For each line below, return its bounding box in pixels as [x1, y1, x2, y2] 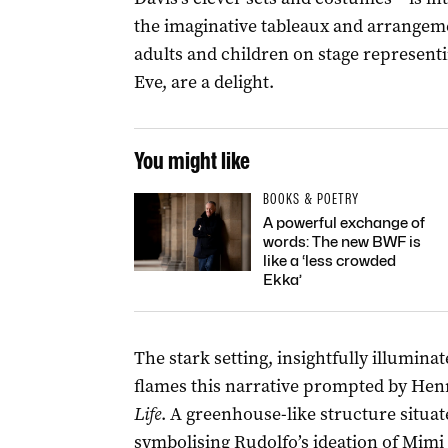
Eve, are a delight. [133, 70, 274, 94]
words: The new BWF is [262, 233, 421, 251]
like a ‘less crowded [262, 252, 396, 270]
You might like [133, 146, 250, 175]
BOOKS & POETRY [262, 190, 359, 208]
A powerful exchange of [262, 214, 425, 232]
